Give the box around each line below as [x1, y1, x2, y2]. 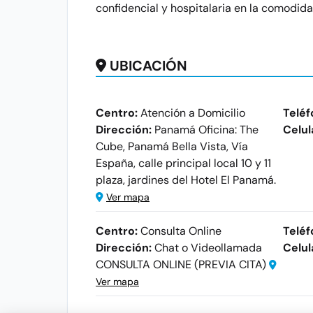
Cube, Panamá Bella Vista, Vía [96, 139, 248, 154]
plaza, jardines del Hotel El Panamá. [96, 173, 276, 187]
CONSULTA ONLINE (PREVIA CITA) [96, 257, 269, 272]
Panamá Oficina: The [152, 122, 259, 137]
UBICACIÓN [110, 57, 187, 75]
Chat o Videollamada [152, 240, 262, 255]
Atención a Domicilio [138, 105, 245, 120]
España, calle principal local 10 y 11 [96, 156, 271, 170]
